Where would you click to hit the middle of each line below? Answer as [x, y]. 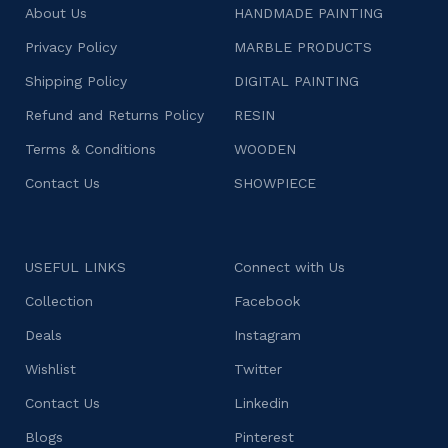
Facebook [267, 300]
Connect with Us [289, 266]
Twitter [258, 368]
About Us [56, 12]
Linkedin [261, 402]
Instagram [267, 334]
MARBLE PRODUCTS [303, 46]
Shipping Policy [76, 80]
